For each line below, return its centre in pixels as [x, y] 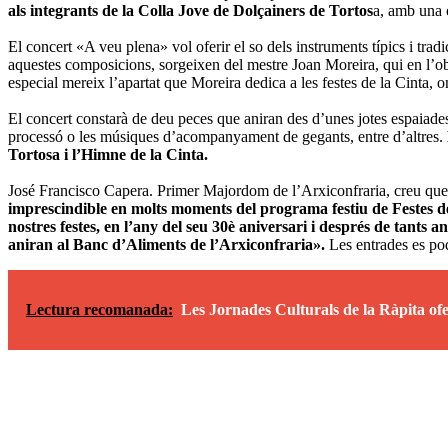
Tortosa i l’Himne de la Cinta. [108, 154]
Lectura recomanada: [99, 309]
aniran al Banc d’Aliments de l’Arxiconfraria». [166, 244]
